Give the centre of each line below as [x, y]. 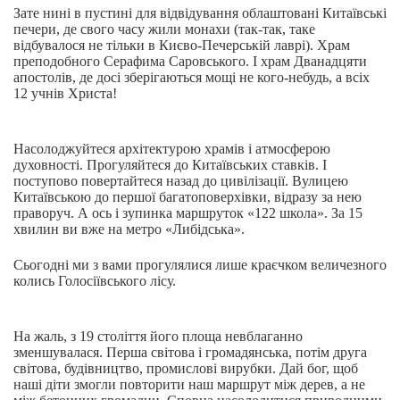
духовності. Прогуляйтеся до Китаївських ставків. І [170, 165]
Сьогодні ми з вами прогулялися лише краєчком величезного [200, 265]
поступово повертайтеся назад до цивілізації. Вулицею [181, 181]
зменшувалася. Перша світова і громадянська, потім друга [190, 352]
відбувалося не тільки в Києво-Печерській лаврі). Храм [182, 45]
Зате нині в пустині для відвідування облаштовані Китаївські [200, 13]
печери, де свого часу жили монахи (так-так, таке [164, 29]
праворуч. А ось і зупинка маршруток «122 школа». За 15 [188, 213]
